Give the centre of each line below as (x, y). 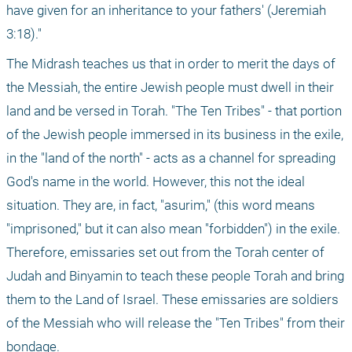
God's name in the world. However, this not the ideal (156, 182)
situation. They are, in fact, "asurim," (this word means (161, 205)
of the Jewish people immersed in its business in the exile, (175, 135)
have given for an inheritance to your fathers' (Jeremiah (166, 11)
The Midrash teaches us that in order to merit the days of (171, 64)
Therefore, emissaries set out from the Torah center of (165, 253)
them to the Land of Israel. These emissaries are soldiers (172, 300)
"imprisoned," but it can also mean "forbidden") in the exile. (173, 229)
